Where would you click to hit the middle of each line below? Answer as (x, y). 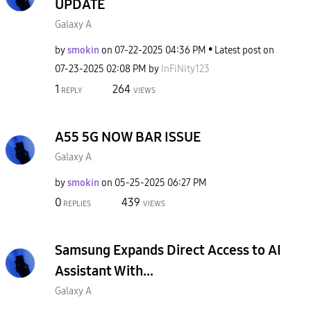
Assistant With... (104, 271)
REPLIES (76, 204)
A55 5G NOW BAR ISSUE (128, 136)
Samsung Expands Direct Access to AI (168, 250)
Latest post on (244, 50)
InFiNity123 (185, 69)
